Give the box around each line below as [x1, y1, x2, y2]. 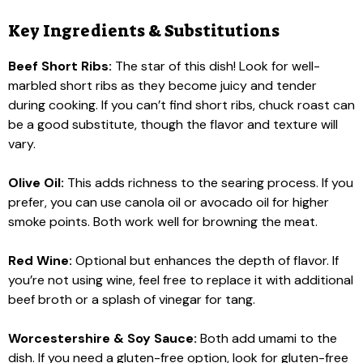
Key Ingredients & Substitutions [8, 20, 280, 41]
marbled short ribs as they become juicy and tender [8, 77, 317, 94]
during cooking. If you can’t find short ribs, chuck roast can [8, 96, 355, 113]
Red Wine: [8, 252, 72, 269]
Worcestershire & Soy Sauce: [8, 330, 197, 347]
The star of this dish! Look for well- [112, 58, 320, 75]
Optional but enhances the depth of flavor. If [72, 252, 339, 269]
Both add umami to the [197, 330, 337, 347]
